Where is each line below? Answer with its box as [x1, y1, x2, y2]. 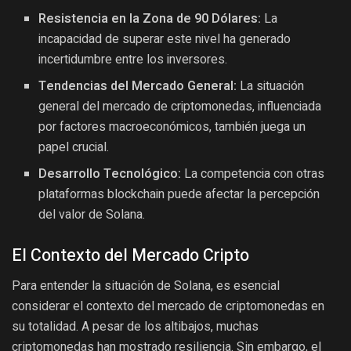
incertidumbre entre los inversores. [38, 49, 228, 69]
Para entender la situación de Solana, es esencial [12, 277, 280, 293]
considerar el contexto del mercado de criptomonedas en [12, 298, 324, 313]
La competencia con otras [181, 164, 325, 183]
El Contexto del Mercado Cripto [12, 242, 249, 268]
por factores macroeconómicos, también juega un [38, 117, 306, 136]
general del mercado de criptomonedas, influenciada [38, 96, 322, 116]
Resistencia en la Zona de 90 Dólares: [38, 9, 262, 28]
